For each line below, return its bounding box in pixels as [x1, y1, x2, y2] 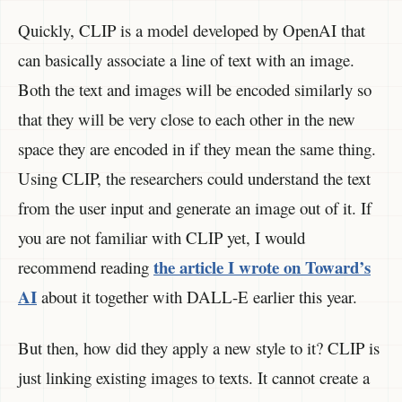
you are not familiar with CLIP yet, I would [18, 226, 305, 249]
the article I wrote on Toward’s [153, 255, 371, 280]
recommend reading [18, 256, 153, 279]
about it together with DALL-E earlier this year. [37, 285, 357, 309]
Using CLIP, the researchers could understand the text [18, 167, 371, 190]
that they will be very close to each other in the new [18, 108, 355, 131]
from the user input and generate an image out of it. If [18, 197, 371, 220]
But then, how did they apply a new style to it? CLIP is [18, 336, 380, 359]
